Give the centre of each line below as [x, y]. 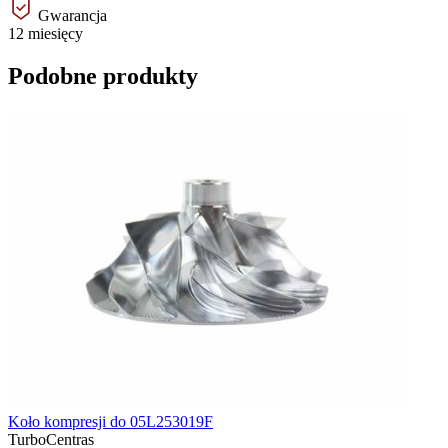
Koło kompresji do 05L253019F [110, 421]
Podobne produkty [103, 76]
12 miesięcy [45, 34]
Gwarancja [70, 16]
